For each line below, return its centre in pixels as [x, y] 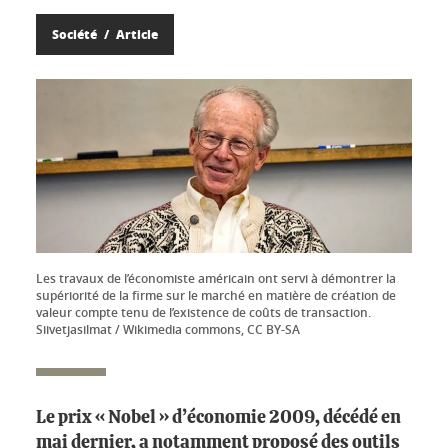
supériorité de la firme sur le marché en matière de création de [216, 296]
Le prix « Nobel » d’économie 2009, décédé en [218, 418]
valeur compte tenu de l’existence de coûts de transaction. [203, 313]
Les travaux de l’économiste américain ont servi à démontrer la [216, 279]
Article [135, 34]
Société [76, 34]
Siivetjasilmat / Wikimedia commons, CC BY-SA [168, 330]
